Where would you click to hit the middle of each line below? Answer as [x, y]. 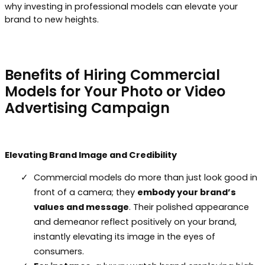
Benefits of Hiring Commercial [112, 75]
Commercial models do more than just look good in [146, 177]
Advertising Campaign [87, 108]
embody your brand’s [187, 192]
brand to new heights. [52, 20]
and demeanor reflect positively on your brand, [135, 222]
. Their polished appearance [189, 207]
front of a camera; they [85, 192]
